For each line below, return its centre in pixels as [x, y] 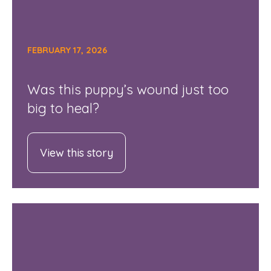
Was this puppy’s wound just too [128, 90]
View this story [76, 153]
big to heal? [63, 108]
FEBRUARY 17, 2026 [67, 51]
